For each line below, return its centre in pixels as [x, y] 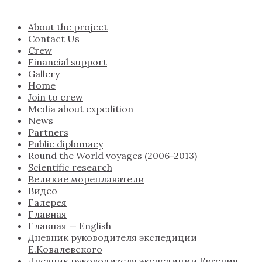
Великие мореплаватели [86, 179]
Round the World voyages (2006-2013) [113, 156]
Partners [48, 132]
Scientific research [70, 168]
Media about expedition [81, 109]
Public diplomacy [65, 144]
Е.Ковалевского [65, 249]
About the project [68, 27]
